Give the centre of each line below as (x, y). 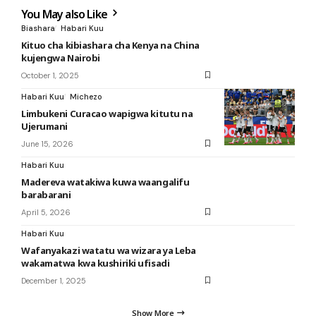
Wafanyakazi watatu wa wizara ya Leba (109, 250)
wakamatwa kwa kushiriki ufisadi (96, 263)
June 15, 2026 (47, 144)
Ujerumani (44, 126)
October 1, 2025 (50, 75)
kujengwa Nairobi (61, 57)
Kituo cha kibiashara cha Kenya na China (110, 45)
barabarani (46, 194)
